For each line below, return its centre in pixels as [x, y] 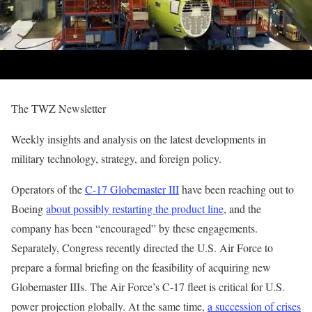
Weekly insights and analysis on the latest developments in [139, 139]
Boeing [29, 208]
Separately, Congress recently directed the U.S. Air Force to [142, 247]
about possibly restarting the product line [135, 208]
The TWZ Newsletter [58, 108]
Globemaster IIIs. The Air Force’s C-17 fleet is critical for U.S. [148, 286]
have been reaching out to [236, 189]
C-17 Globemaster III [132, 189]
